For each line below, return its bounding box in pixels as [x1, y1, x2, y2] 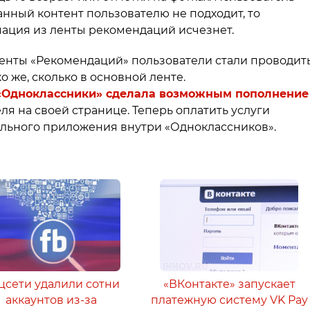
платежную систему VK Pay [150, 293, 308, 307]
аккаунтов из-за [6, 293, 97, 307]
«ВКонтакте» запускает [163, 277, 295, 291]
